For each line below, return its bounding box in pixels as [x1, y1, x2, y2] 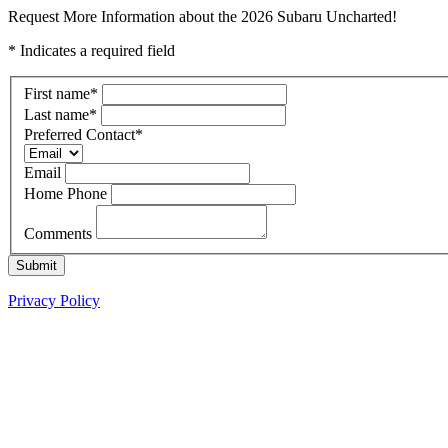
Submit [16, 257, 57, 273]
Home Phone [24, 184, 107, 202]
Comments [24, 224, 96, 242]
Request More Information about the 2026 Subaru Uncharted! [8, 8, 397, 25]
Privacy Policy [8, 291, 100, 309]
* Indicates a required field [8, 42, 175, 59]
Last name [24, 105, 89, 123]
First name [24, 84, 90, 102]
